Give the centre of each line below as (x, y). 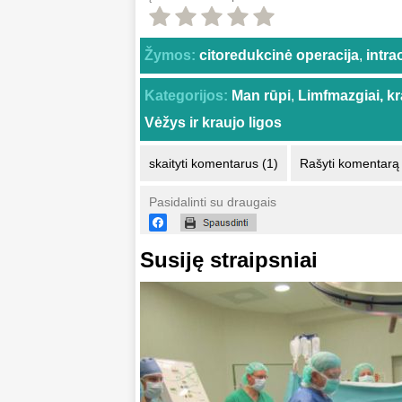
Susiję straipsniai (229, 260)
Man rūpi (261, 96)
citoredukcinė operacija (279, 56)
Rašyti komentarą (350, 164)
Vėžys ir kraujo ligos (213, 123)
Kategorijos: (186, 96)
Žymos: (170, 56)
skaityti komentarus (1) (214, 164)
